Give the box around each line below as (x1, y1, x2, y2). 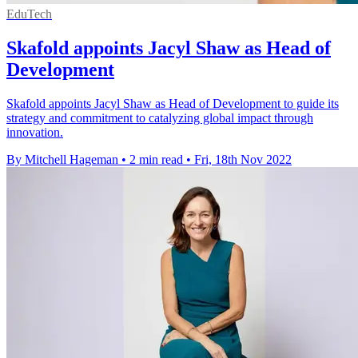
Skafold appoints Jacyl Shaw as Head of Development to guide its (6, 96, 339, 110)
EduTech (6, 6, 52, 21)
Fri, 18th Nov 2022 (194, 152, 292, 166)
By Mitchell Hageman (6, 152, 118, 166)
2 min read (129, 152, 183, 166)
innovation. (6, 125, 63, 139)
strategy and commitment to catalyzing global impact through (6, 110, 313, 125)
